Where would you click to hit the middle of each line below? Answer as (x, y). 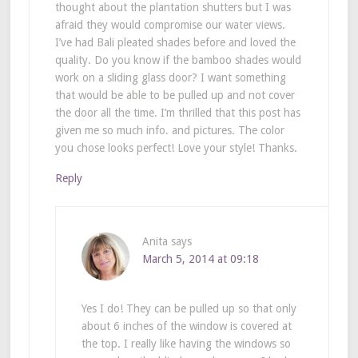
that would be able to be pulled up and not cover (175, 95)
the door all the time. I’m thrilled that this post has (177, 112)
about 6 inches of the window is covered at (186, 326)
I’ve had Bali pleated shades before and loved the (175, 42)
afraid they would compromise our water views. (170, 24)
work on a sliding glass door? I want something (170, 77)
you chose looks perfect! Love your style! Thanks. (176, 147)
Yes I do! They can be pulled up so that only (189, 308)
